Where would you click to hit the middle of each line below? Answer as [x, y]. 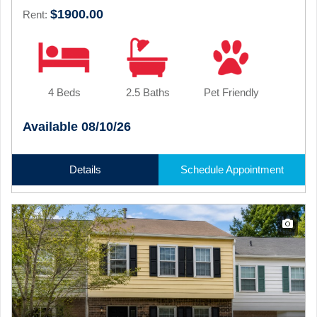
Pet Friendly [231, 92]
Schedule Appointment [232, 169]
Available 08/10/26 [77, 127]
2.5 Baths [148, 92]
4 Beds [64, 92]
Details [85, 169]
